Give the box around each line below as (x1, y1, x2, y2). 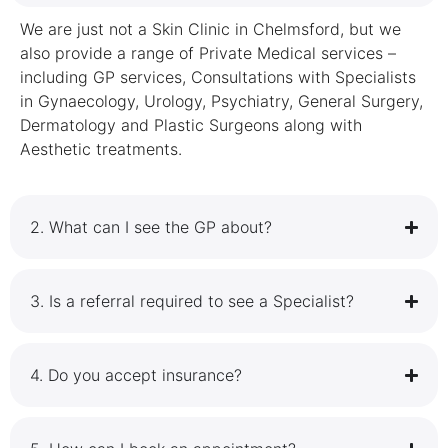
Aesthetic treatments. (20, 139, 182, 160)
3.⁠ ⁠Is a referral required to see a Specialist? (30, 291, 354, 312)
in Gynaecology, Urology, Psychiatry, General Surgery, (20, 91, 423, 112)
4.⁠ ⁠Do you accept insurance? (30, 365, 242, 386)
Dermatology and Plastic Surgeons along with (20, 115, 362, 136)
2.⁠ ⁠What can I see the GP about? (30, 217, 272, 238)
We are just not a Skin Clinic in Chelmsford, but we (20, 19, 401, 40)
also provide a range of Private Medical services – (20, 43, 396, 64)
